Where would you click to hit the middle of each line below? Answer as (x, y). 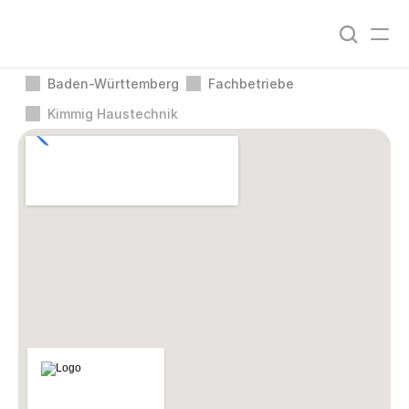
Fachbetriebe (251, 83)
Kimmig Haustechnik (113, 113)
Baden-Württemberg (113, 83)
